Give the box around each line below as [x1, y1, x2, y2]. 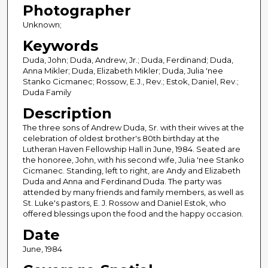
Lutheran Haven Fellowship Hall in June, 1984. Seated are [22, 144, 240, 154]
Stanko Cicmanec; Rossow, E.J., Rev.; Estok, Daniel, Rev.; [22, 77, 239, 87]
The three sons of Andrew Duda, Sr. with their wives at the [22, 123, 244, 133]
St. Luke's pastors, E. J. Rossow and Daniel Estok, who [22, 198, 226, 208]
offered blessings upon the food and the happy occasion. [22, 209, 243, 219]
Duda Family [22, 87, 71, 98]
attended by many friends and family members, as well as [22, 187, 243, 197]
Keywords [22, 37, 98, 55]
